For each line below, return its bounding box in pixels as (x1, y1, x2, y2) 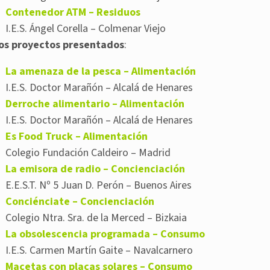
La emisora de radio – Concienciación (5, 162, 185, 177)
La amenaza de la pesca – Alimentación (5, 64, 196, 80)
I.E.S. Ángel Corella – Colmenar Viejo (5, 21, 166, 37)
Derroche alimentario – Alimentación (5, 96, 184, 112)
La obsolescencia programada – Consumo (5, 227, 205, 242)
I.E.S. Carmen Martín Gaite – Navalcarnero (5, 243, 193, 259)
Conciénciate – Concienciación (5, 194, 154, 210)
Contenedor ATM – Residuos (5, 5, 140, 20)
